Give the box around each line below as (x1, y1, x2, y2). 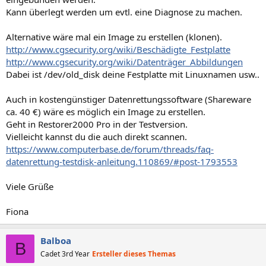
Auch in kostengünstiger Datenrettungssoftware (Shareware (6, 93, 251, 105)
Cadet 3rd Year (40, 249, 90, 259)
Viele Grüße (6, 180, 53, 192)
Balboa (40, 235, 71, 246)
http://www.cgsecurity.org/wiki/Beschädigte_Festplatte (6, 43, 230, 55)
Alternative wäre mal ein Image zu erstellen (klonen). (6, 31, 222, 43)
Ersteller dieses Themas (92, 249, 176, 259)
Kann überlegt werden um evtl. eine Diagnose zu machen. (6, 6, 242, 18)
